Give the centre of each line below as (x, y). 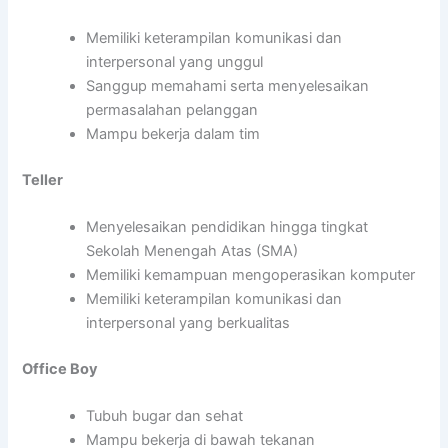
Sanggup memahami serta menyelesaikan (228, 85)
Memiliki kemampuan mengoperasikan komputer (251, 274)
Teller (43, 179)
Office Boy (60, 368)
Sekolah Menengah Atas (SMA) (192, 250)
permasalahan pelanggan (172, 109)
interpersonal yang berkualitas (188, 322)
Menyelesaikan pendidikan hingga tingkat (227, 226)
